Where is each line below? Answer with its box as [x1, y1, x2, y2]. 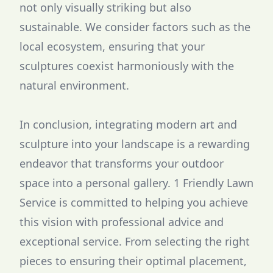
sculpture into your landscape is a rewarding [19, 136, 250, 151]
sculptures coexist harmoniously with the [19, 58, 234, 73]
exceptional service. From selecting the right [19, 234, 250, 249]
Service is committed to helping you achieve [19, 195, 248, 210]
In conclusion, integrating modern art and [19, 117, 237, 132]
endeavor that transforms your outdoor [19, 156, 224, 171]
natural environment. [19, 78, 129, 93]
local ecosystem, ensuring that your [19, 39, 205, 54]
